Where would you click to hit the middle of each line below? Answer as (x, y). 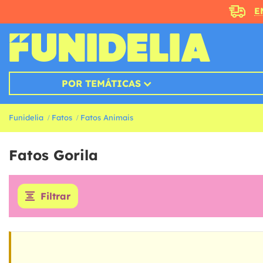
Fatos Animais (107, 118)
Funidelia (26, 118)
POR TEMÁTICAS (101, 84)
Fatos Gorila (53, 155)
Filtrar (55, 196)
